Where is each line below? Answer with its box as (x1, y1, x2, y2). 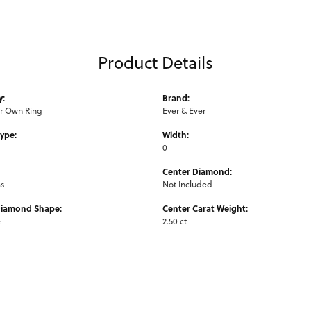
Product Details (98, 50, 213, 74)
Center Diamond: (162, 165, 232, 178)
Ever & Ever (162, 104, 205, 117)
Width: (162, 128, 189, 141)
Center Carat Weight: (162, 201, 248, 215)
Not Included (162, 178, 212, 190)
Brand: (162, 91, 190, 104)
